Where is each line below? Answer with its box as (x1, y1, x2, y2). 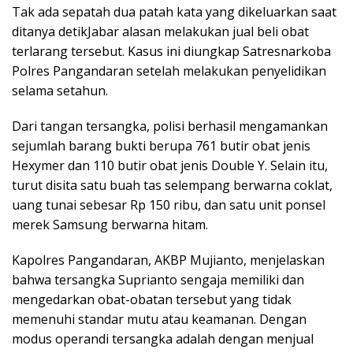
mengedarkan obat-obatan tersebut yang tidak (12, 291, 292, 309)
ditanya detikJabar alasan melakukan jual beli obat (12, 23, 309, 41)
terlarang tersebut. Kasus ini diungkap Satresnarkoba (12, 43, 331, 61)
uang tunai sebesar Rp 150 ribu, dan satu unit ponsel (12, 196, 325, 214)
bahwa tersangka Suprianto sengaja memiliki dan (12, 271, 304, 289)
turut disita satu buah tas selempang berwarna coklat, (12, 176, 333, 195)
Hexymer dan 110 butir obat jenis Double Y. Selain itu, (12, 157, 328, 175)
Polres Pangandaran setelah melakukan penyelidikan (12, 62, 326, 80)
